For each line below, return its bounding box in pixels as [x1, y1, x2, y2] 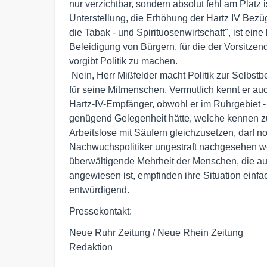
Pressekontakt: [69, 206, 132, 216]
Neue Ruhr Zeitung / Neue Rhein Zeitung [69, 228, 243, 238]
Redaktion [69, 242, 113, 252]
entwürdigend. [69, 185, 129, 195]
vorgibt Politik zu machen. [69, 56, 178, 66]
